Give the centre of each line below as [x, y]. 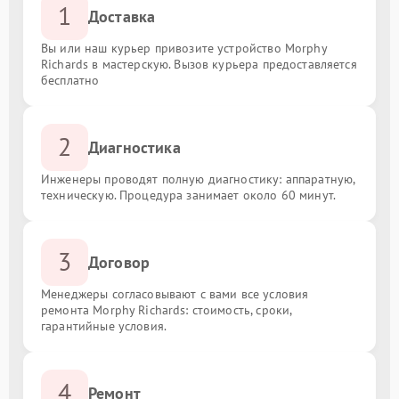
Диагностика [134, 147]
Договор [119, 262]
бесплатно [70, 80]
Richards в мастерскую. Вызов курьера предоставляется [199, 64]
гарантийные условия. [104, 326]
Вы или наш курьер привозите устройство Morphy [184, 48]
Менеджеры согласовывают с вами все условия [175, 293]
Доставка [122, 16]
